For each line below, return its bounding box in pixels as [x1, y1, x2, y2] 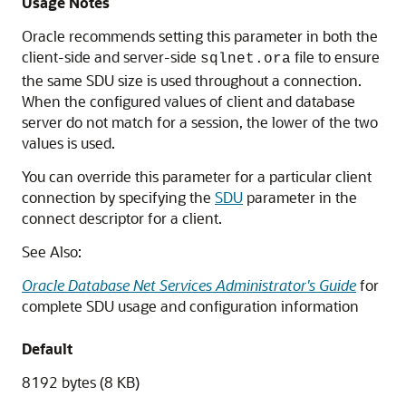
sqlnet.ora [200, 51, 291, 67]
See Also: [22, 242, 82, 261]
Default [22, 339, 72, 358]
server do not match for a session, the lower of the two [22, 112, 378, 131]
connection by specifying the [22, 188, 215, 207]
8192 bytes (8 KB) [22, 372, 140, 391]
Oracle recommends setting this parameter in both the [22, 26, 378, 45]
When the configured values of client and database [22, 92, 355, 111]
